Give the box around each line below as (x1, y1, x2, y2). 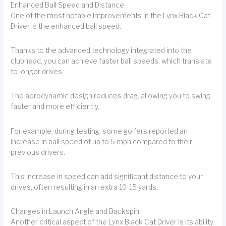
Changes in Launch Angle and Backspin (11, 207, 140, 216)
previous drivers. (11, 148, 66, 156)
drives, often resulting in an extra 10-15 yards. (11, 183, 158, 192)
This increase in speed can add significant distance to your (11, 173, 203, 181)
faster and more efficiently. (11, 102, 100, 111)
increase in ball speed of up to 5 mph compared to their (11, 137, 193, 146)
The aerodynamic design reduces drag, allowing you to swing (11, 92, 211, 100)
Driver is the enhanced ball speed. (11, 22, 122, 30)
